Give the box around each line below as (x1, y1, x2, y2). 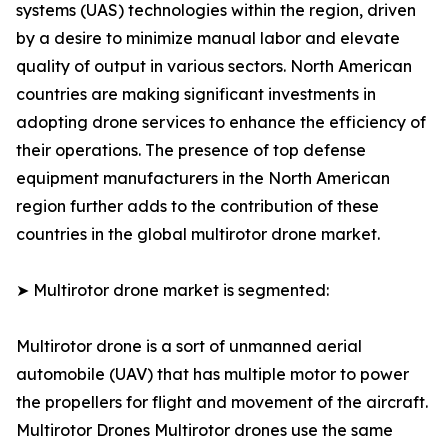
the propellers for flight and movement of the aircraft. (16, 392, 428, 413)
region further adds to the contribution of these (16, 196, 379, 217)
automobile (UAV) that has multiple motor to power (16, 364, 409, 385)
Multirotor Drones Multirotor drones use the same (16, 420, 393, 441)
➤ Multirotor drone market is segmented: (16, 280, 329, 301)
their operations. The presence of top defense (16, 140, 366, 161)
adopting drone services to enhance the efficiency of (16, 112, 426, 133)
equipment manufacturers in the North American (16, 168, 390, 189)
